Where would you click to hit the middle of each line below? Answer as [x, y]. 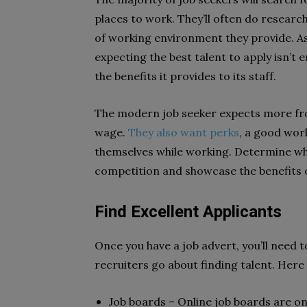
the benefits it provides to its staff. [185, 76]
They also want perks [184, 132]
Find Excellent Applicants [188, 212]
